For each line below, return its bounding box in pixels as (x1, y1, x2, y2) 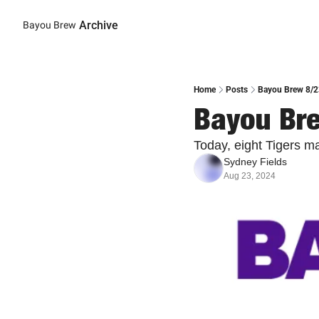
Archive (79, 18, 118, 32)
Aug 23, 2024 (224, 171, 276, 181)
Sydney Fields (224, 156, 287, 167)
